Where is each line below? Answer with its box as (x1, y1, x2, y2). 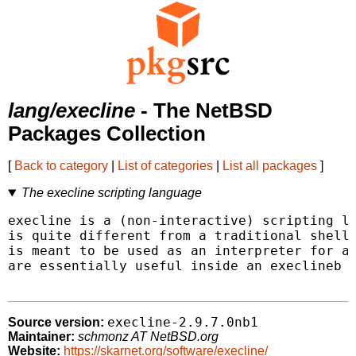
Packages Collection (8, 122, 206, 145)
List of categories (118, 159, 213, 173)
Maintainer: (8, 330, 75, 344)
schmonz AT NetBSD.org (78, 330, 219, 344)
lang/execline (8, 99, 135, 122)
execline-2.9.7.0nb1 (107, 315, 258, 331)
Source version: (8, 315, 104, 330)
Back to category (14, 159, 108, 173)
